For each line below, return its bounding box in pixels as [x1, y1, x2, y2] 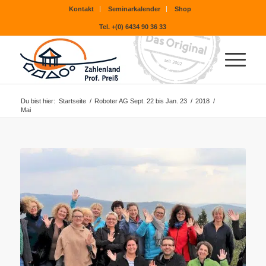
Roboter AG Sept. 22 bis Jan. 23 [94, 97, 187, 104]
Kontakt [68, 5, 94, 12]
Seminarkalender [107, 5, 160, 12]
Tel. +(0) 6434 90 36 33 [99, 23, 167, 30]
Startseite [58, 97, 86, 104]
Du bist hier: [20, 97, 55, 104]
